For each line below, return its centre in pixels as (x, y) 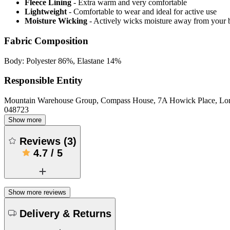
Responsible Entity (43, 81)
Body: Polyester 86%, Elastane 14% (63, 61)
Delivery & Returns (65, 213)
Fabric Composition (46, 41)
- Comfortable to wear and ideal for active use (143, 12)
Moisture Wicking (56, 21)
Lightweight (46, 12)
